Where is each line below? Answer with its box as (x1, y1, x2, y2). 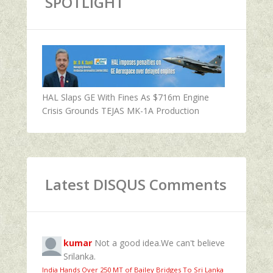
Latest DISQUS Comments (45, 174, 227, 194)
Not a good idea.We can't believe (94, 236, 225, 249)
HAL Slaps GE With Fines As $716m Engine (42, 91, 209, 103)
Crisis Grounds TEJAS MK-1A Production (42, 104, 199, 116)
